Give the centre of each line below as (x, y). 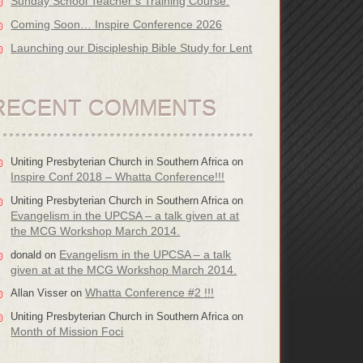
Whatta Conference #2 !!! (150, 293)
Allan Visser (39, 293)
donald (26, 254)
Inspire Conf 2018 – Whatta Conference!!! (118, 177)
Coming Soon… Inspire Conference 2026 (117, 24)
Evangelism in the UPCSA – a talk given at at (125, 215)
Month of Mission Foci (67, 332)
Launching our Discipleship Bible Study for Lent (132, 47)
